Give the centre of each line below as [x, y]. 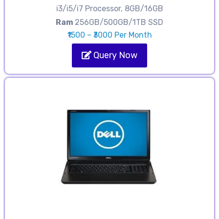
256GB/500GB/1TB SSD [119, 22]
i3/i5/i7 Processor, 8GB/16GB [109, 9]
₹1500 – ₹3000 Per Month [109, 35]
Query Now [114, 55]
